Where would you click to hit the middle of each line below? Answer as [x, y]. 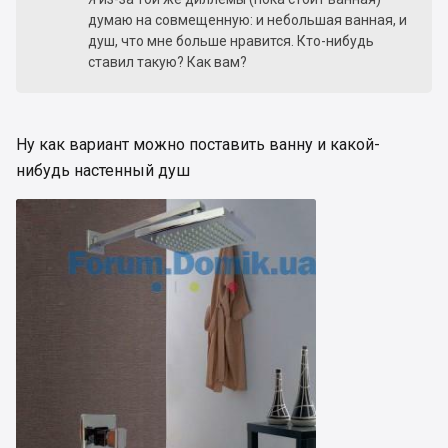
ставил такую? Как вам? [167, 62]
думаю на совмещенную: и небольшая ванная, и [247, 20]
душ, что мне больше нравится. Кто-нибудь [231, 41]
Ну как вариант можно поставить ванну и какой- [198, 145]
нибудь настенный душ [103, 171]
